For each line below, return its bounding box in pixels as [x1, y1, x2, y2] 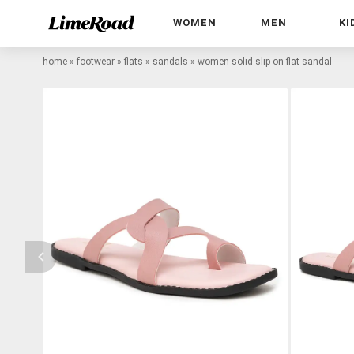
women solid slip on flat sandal [198, 55, 332, 67]
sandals [153, 55, 188, 67]
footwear [77, 55, 115, 67]
